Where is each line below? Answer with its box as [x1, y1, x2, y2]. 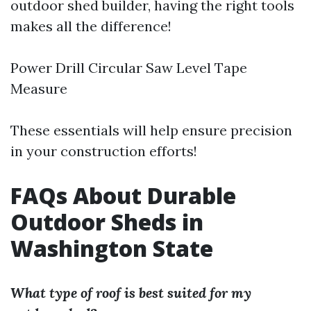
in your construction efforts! [10, 142, 197, 160]
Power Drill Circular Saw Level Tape [10, 59, 247, 76]
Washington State [10, 233, 213, 263]
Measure [10, 80, 67, 97]
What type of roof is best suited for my [10, 284, 251, 301]
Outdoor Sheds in [10, 207, 203, 237]
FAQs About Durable [10, 180, 236, 210]
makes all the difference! [10, 17, 171, 35]
